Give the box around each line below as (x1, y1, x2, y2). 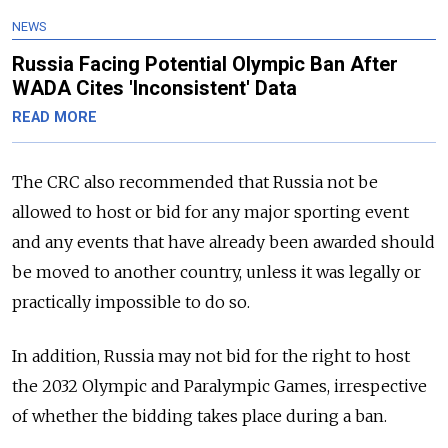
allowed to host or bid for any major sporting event (12, 202, 409, 223)
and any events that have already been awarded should (12, 232, 435, 253)
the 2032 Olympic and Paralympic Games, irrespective (12, 376, 427, 397)
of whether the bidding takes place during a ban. (12, 406, 387, 427)
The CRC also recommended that (12, 172, 269, 193)
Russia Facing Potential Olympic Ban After (12, 52, 398, 77)
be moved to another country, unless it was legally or (12, 262, 421, 283)
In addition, (12, 346, 100, 367)
